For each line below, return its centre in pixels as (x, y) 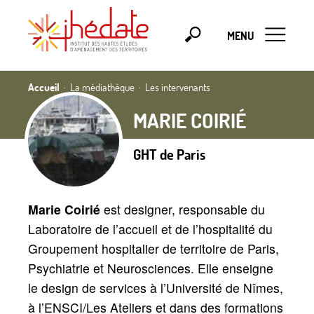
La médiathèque (102, 87)
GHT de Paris (169, 154)
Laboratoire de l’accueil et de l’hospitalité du (150, 228)
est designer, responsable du (184, 209)
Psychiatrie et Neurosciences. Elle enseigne (151, 268)
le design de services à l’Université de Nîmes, (156, 287)
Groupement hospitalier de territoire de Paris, (153, 248)
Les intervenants (178, 87)
